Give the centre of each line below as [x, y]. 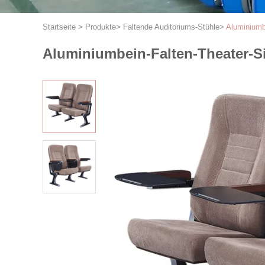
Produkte [101, 27]
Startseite [59, 27]
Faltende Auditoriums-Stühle [171, 27]
